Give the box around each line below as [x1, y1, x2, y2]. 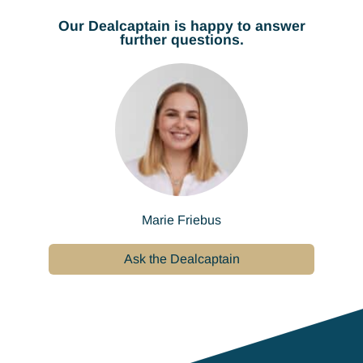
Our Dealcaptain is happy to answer [58, 18, 305, 35]
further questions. [119, 32, 244, 49]
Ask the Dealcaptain [123, 252, 240, 267]
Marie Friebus [142, 213, 221, 228]
